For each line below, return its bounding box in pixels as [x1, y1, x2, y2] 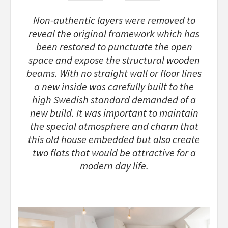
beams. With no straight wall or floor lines [26, 66, 202, 80]
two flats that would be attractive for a [32, 146, 196, 159]
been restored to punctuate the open [36, 40, 192, 53]
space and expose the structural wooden [28, 53, 200, 67]
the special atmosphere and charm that [30, 119, 198, 133]
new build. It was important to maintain [30, 106, 198, 120]
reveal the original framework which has [28, 26, 199, 40]
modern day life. [79, 159, 149, 173]
